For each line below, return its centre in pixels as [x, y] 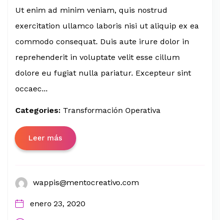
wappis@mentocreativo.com [86, 182]
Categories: [39, 110]
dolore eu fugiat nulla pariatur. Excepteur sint [103, 73]
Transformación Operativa [112, 110]
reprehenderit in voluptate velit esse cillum [97, 57]
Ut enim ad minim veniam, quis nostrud [91, 10]
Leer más [45, 138]
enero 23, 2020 [57, 203]
